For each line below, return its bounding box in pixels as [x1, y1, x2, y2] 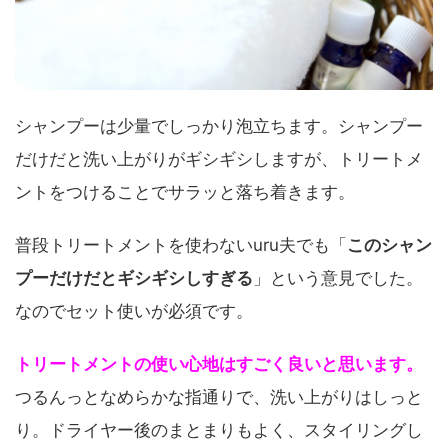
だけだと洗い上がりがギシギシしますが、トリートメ [15, 149, 423, 170]
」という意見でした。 [253, 268, 423, 289]
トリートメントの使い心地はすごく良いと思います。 [15, 354, 423, 375]
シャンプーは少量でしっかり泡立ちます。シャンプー [15, 116, 423, 137]
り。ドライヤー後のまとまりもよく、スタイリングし [15, 420, 423, 441]
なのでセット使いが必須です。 [15, 301, 253, 322]
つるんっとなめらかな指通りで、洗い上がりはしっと [15, 387, 423, 408]
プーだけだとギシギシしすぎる [15, 268, 253, 289]
